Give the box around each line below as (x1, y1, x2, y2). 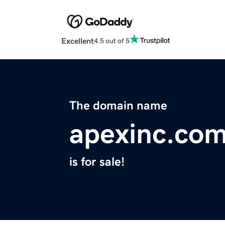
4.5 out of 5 (94, 37, 130, 44)
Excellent (61, 37, 94, 45)
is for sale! (69, 156, 125, 168)
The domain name (69, 99, 167, 112)
